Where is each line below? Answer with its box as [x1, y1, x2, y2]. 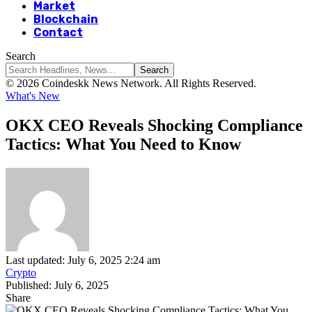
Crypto [6, 266, 36, 279]
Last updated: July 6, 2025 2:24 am [6, 253, 160, 266]
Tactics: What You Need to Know [6, 134, 241, 153]
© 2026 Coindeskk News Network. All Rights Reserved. [6, 77, 256, 89]
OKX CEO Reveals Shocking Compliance [6, 116, 303, 134]
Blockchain [33, 13, 98, 26]
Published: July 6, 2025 [6, 279, 109, 291]
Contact [33, 26, 83, 39]
